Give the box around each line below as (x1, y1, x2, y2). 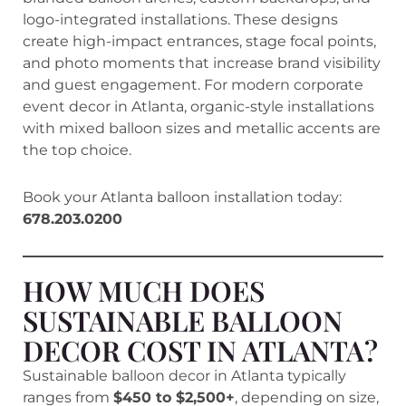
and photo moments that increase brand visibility (23, 53, 381, 72)
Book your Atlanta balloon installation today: (23, 188, 342, 206)
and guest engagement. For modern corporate (23, 75, 363, 93)
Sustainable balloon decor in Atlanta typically (23, 366, 346, 384)
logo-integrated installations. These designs (23, 10, 338, 28)
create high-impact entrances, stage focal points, (23, 32, 376, 50)
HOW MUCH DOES (23, 271, 265, 309)
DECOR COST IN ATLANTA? (23, 331, 378, 369)
